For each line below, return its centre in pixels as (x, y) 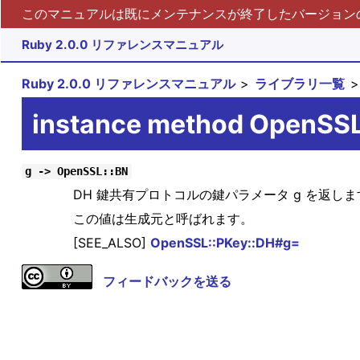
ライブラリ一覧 (300, 84)
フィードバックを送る (167, 282)
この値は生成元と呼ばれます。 (163, 219)
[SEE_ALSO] (111, 243)
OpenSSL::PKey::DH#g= (225, 243)
